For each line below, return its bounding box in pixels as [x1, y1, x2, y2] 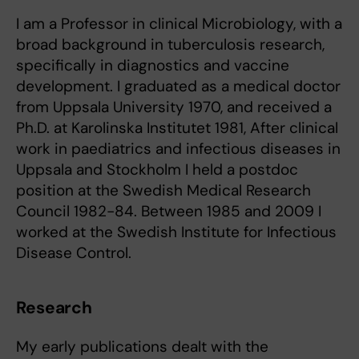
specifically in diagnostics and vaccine [16, 55, 289, 75]
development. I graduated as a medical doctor [16, 76, 341, 96]
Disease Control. [16, 243, 131, 263]
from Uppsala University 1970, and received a [16, 97, 332, 117]
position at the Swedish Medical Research [16, 180, 311, 200]
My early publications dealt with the [16, 337, 268, 357]
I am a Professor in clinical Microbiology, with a [16, 14, 342, 34]
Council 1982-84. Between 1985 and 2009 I [16, 201, 321, 221]
